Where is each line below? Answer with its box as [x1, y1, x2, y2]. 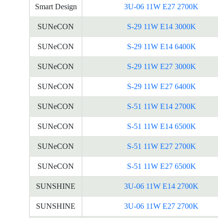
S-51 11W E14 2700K [127, 102, 196, 110]
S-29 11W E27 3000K [127, 62, 196, 71]
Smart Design [35, 2, 77, 11]
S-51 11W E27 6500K [127, 162, 196, 170]
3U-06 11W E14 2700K [124, 182, 199, 190]
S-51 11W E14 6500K [127, 122, 196, 130]
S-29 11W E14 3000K [127, 22, 196, 31]
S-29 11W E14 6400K [127, 42, 196, 51]
